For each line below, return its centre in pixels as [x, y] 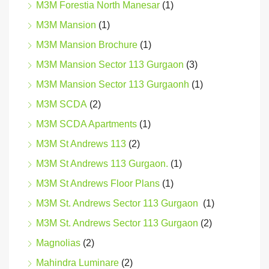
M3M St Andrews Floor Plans [98, 184]
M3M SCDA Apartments [86, 124]
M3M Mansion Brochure [87, 45]
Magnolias [58, 243]
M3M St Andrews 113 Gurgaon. [102, 164]
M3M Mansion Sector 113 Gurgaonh [113, 85]
